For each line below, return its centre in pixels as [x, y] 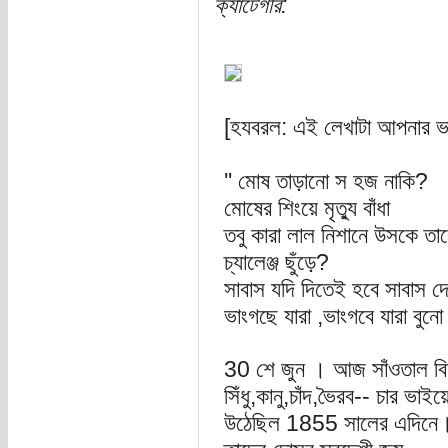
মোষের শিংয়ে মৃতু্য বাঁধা [306, 208]
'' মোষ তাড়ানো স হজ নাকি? [325, 181]
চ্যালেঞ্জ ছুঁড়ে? [276, 262]
